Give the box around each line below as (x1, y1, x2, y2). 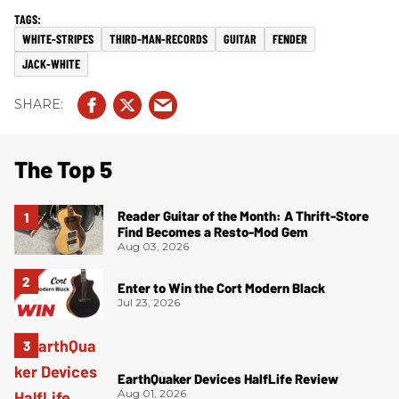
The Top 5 (14, 154, 112, 183)
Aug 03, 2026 (118, 239, 189, 253)
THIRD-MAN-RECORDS (110, 30, 208, 46)
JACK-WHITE (22, 55, 80, 71)
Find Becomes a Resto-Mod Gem (118, 223, 308, 240)
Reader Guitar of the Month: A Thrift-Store (118, 207, 369, 224)
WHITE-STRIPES (22, 30, 94, 46)
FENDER (273, 30, 307, 46)
